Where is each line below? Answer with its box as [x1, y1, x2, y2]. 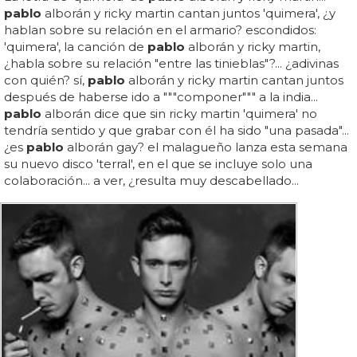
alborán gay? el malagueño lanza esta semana [64, 139, 347, 155]
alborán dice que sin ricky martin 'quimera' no [41, 106, 317, 122]
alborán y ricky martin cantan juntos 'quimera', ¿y [41, 6, 335, 22]
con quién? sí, [4, 73, 88, 88]
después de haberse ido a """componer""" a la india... [4, 89, 318, 105]
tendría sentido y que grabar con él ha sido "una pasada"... [4, 123, 349, 139]
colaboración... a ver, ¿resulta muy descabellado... [4, 173, 299, 189]
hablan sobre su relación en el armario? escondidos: [4, 22, 316, 38]
